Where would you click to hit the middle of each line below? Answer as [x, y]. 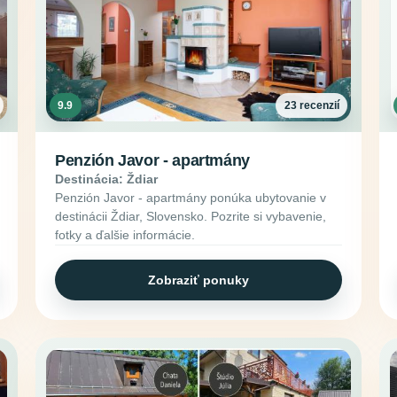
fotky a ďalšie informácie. [125, 235]
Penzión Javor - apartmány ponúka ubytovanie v [191, 198]
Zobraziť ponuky [198, 280]
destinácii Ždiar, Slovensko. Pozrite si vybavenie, [191, 217]
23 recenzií [311, 105]
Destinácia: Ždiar [107, 179]
